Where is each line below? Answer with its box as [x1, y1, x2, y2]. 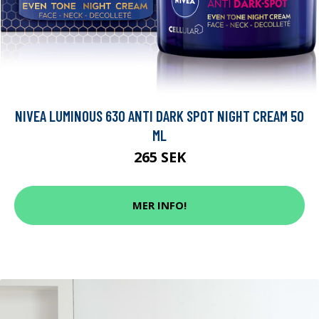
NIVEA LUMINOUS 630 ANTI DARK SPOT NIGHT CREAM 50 [15, 106, 304, 125]
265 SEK [133, 147, 186, 167]
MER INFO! [132, 198, 187, 213]
